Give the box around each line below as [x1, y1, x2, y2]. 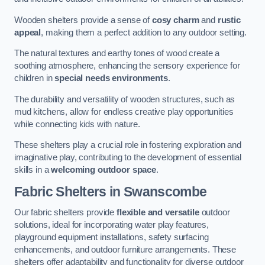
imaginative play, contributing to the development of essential [14, 153, 241, 163]
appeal [14, 27, 41, 37]
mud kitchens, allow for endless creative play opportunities [14, 106, 234, 117]
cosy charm [151, 15, 199, 25]
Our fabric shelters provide [14, 208, 117, 218]
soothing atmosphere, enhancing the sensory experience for [14, 61, 240, 71]
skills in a [14, 165, 51, 175]
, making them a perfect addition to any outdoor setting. [41, 27, 247, 37]
